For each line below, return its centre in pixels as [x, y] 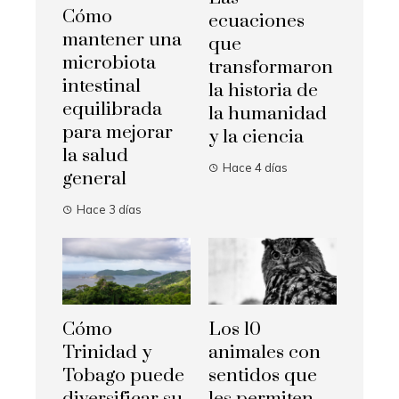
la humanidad [268, 114]
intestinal [102, 86]
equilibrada [112, 109]
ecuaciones [256, 22]
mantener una [122, 40]
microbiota [109, 63]
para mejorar [118, 132]
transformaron [271, 68]
